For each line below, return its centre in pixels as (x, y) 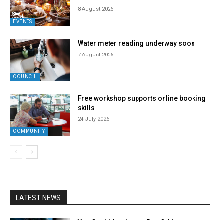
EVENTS (22, 21)
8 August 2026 (96, 9)
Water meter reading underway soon (137, 43)
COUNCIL (25, 76)
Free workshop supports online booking (142, 98)
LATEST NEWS (38, 198)
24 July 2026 (94, 119)
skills (86, 107)
